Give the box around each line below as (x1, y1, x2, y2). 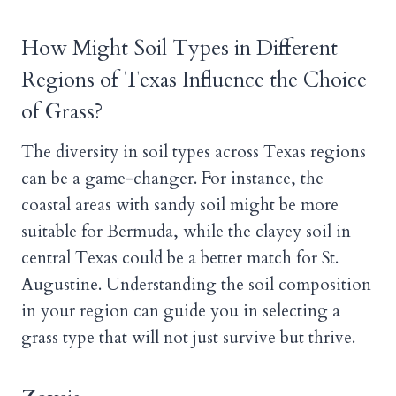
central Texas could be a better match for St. (21, 247, 339, 270)
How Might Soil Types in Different (21, 34, 338, 64)
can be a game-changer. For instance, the (21, 167, 324, 191)
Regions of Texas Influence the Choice (21, 65, 367, 95)
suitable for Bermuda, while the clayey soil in (21, 220, 351, 244)
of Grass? (21, 97, 103, 127)
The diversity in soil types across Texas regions (21, 141, 366, 164)
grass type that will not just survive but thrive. (21, 326, 355, 350)
